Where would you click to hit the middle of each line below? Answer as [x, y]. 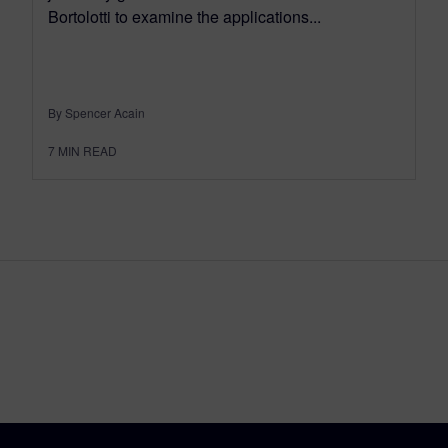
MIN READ [87, 150]
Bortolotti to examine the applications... [184, 16]
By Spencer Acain [96, 112]
